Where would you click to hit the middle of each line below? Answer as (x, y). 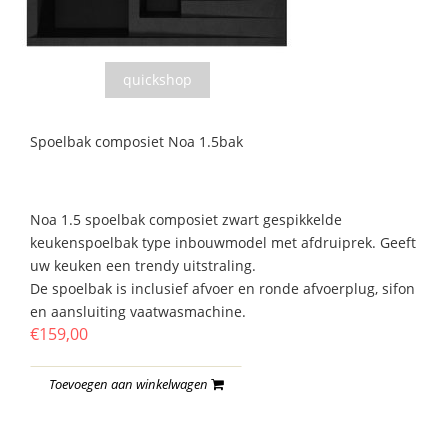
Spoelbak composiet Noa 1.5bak (136, 142)
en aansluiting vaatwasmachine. (138, 312)
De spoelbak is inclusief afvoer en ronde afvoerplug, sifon (222, 289)
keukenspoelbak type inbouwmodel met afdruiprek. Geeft (223, 243)
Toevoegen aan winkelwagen (130, 384)
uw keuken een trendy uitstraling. (143, 266)
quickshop (157, 80)
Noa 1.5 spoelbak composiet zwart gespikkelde (186, 220)
